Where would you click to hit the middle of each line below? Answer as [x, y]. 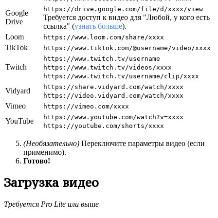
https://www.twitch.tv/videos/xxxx [108, 67]
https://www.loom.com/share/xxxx [104, 37]
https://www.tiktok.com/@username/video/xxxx [127, 48]
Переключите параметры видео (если [142, 143]
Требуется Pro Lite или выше [51, 204]
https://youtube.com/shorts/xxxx [104, 126]
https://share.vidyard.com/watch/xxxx [113, 87]
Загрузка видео [51, 183]
